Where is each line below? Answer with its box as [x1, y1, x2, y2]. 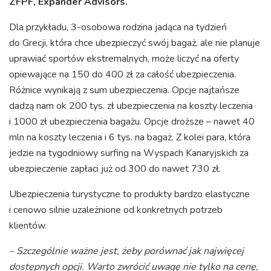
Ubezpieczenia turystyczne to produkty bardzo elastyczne [9, 188, 250, 201]
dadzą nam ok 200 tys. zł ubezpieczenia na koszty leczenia [9, 99, 253, 113]
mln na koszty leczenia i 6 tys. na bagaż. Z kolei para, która [9, 131, 250, 145]
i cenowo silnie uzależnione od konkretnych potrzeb [9, 203, 223, 217]
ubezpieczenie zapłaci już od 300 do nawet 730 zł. [9, 162, 221, 176]
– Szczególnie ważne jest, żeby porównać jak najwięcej [9, 244, 244, 258]
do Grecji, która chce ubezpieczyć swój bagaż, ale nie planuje [9, 36, 260, 50]
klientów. [9, 219, 47, 233]
